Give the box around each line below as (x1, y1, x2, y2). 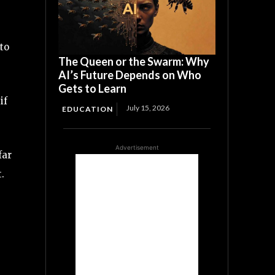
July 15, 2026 (126, 103, 170, 113)
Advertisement (115, 144, 159, 152)
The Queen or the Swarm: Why (58, 55, 210, 69)
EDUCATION (62, 104, 114, 114)
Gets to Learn (58, 82, 127, 96)
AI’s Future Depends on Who (58, 68, 202, 82)
